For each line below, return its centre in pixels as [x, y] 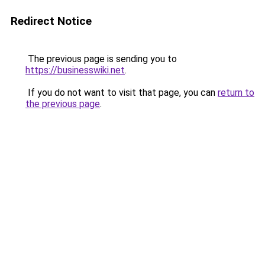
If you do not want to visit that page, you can [122, 93]
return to [236, 93]
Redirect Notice [51, 21]
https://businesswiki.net [75, 70]
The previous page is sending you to [101, 59]
